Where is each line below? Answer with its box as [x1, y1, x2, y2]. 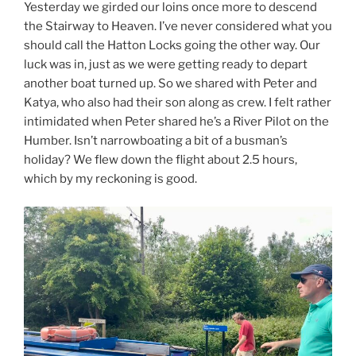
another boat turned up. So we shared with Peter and [24, 76, 317, 91]
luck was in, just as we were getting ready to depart [24, 57, 308, 72]
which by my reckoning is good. [24, 172, 197, 187]
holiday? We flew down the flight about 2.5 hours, [24, 153, 297, 168]
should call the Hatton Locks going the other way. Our [24, 38, 320, 53]
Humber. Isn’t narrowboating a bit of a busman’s [24, 133, 288, 149]
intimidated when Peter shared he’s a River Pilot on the [24, 114, 329, 130]
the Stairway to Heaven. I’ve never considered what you [24, 19, 332, 34]
